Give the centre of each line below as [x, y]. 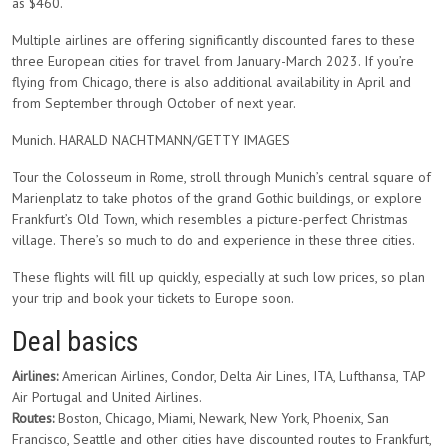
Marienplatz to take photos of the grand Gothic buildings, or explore [217, 198]
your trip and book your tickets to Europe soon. [153, 298]
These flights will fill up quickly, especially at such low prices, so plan [218, 277]
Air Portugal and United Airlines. [107, 397]
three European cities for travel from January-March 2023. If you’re [213, 61]
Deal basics [75, 341]
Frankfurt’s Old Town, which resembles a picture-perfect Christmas [210, 219]
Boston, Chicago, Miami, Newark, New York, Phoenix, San [221, 418]
